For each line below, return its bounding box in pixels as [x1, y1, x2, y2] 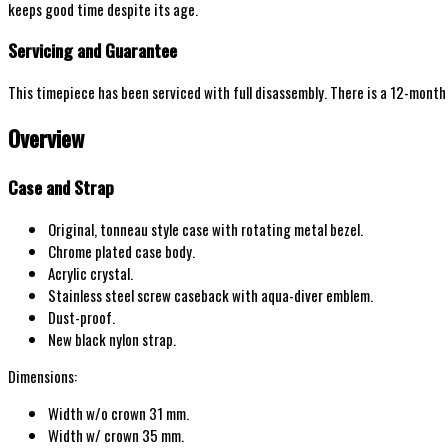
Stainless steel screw [48, 283, 171, 306]
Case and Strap [8, 174, 114, 201]
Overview [8, 121, 84, 156]
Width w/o [48, 401, 111, 424]
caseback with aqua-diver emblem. [171, 283, 373, 306]
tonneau [100, 217, 148, 240]
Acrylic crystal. [48, 261, 133, 284]
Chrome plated [48, 239, 135, 262]
